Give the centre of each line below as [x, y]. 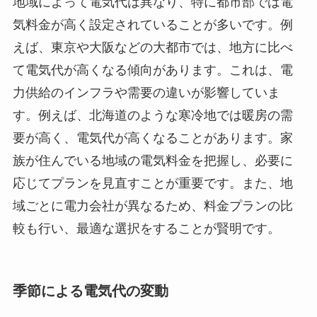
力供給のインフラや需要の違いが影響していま [146, 92]
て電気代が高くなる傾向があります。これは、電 [152, 70]
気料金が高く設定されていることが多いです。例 [152, 24]
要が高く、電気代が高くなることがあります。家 [152, 138]
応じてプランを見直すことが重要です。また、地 [152, 183]
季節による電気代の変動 [90, 290]
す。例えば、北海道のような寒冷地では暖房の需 [152, 115]
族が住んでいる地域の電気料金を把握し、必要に [152, 160]
